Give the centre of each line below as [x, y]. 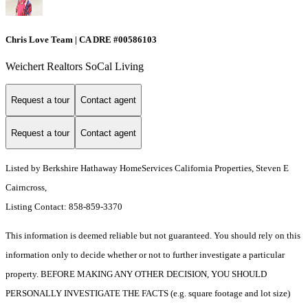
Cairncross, [26, 188]
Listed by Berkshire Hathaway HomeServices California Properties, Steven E [147, 168]
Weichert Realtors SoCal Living [75, 66]
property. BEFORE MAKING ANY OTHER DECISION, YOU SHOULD [136, 274]
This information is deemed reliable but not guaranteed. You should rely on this [153, 236]
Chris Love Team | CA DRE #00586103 [81, 39]
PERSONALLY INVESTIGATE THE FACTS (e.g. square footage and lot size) [148, 294]
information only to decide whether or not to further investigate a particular [145, 255]
